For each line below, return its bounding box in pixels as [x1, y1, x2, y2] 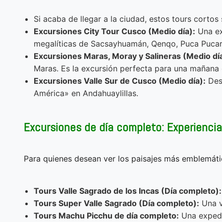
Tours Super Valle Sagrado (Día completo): [34, 198, 199, 208]
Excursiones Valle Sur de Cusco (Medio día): [34, 76, 206, 86]
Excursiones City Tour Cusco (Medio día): [34, 26, 195, 36]
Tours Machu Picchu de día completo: [34, 211, 179, 221]
